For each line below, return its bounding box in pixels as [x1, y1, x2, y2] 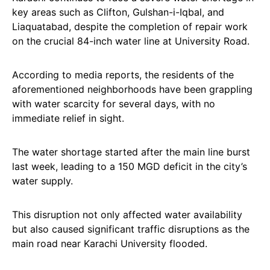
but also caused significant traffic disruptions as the [12, 223, 250, 236]
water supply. [12, 175, 73, 187]
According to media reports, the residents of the [12, 69, 234, 81]
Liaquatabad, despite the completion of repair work [12, 20, 248, 33]
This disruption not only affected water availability [12, 209, 242, 221]
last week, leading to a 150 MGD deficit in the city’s [12, 160, 247, 173]
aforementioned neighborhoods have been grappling [12, 83, 253, 96]
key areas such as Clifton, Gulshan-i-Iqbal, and [12, 6, 224, 19]
